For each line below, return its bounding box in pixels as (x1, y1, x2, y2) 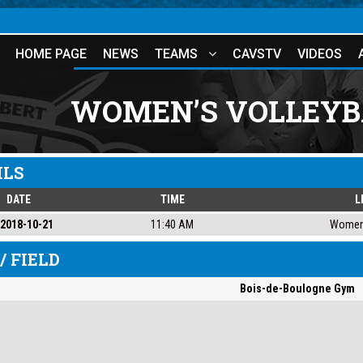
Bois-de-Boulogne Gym (239, 282, 355, 295)
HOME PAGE (15, 46, 87, 62)
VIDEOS (297, 46, 342, 62)
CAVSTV (233, 46, 281, 62)
